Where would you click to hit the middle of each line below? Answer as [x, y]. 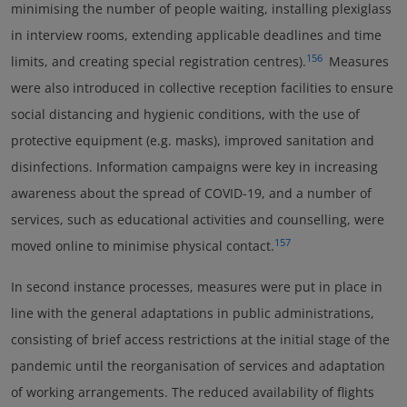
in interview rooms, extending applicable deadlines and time [196, 35]
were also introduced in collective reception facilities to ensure [202, 88]
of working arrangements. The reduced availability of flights [193, 392]
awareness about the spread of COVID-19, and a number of [191, 193]
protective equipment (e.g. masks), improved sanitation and [193, 140]
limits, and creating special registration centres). [159, 61]
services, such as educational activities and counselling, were [198, 219]
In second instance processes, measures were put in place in [197, 287]
